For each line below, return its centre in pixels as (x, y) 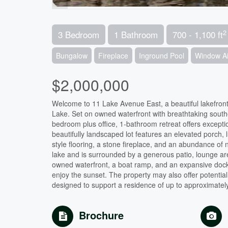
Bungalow (72, 56)
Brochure (101, 215)
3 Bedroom (79, 35)
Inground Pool (162, 56)
